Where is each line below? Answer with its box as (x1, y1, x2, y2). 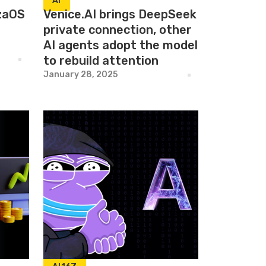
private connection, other (43, 23, 192, 37)
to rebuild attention (43, 53, 159, 68)
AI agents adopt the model (43, 38, 198, 52)
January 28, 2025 (43, 69, 118, 80)
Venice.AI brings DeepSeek (43, 7, 197, 21)
